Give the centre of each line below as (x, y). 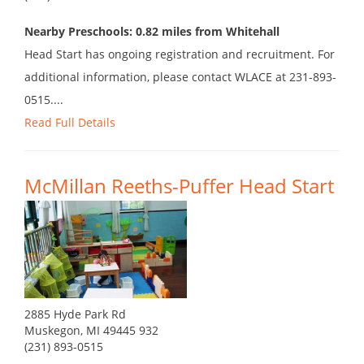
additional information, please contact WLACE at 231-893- (180, 77)
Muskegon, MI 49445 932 (91, 331)
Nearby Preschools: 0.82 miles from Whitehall (152, 32)
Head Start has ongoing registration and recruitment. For (180, 54)
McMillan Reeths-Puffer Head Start (179, 186)
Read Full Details (70, 123)
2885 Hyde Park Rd (75, 314)
